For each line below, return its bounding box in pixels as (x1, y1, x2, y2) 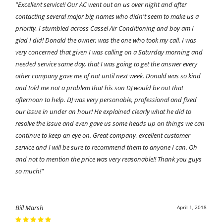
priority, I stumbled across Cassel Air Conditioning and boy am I (15, 23, 194, 33)
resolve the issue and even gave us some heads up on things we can (15, 118, 205, 128)
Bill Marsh (15, 203, 44, 212)
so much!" (15, 166, 44, 175)
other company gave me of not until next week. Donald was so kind (15, 71, 201, 80)
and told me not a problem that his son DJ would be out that (15, 83, 184, 92)
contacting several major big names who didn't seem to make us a (15, 11, 199, 21)
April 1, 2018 (176, 204, 207, 211)
